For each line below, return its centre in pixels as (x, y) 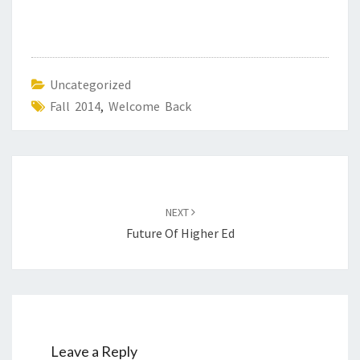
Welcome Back (150, 106)
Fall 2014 (75, 106)
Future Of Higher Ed (180, 233)
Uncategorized (90, 84)
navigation (52, 186)
